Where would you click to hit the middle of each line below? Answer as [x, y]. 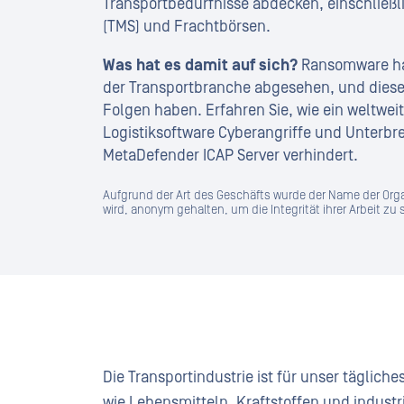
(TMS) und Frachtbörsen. [187, 27]
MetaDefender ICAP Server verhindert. [230, 156]
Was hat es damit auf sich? [200, 65]
